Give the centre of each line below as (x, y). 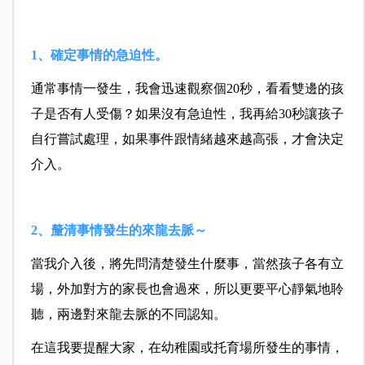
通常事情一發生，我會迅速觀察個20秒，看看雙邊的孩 (187, 89)
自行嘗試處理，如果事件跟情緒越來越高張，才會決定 (187, 139)
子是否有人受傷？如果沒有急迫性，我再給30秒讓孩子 (187, 114)
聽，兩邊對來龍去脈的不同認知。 (128, 314)
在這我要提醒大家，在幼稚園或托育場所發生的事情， (187, 348)
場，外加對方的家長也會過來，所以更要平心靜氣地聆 (187, 289)
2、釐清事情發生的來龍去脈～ (119, 231)
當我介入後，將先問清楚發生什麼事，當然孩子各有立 (187, 264)
